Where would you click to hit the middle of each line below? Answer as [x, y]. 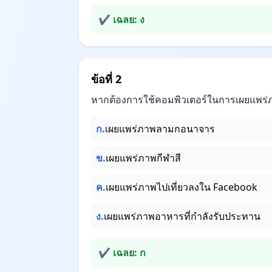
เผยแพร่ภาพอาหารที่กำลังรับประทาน [182, 216]
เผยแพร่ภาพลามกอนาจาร [160, 129]
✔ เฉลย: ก [122, 253]
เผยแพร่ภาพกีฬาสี [143, 158]
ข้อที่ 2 [106, 79]
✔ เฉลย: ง [121, 19]
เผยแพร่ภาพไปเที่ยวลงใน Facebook [182, 187]
